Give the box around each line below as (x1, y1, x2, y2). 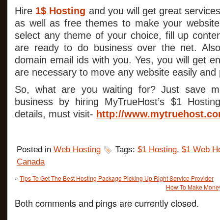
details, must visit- (15, 109, 96, 119)
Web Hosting (54, 145, 101, 154)
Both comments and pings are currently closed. (15, 196, 199, 209)
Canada (17, 157, 45, 166)
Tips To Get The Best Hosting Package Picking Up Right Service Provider (20, 174, 214, 182)
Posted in (17, 145, 54, 154)
